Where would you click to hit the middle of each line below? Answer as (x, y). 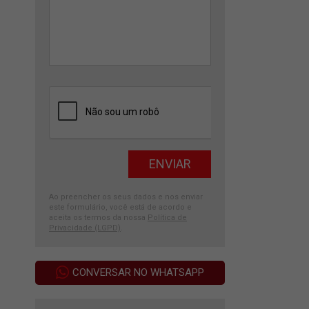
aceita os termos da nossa (98, 218)
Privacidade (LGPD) (85, 228)
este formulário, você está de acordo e (120, 207)
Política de (167, 218)
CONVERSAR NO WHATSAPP (138, 272)
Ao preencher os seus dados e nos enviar (126, 197)
